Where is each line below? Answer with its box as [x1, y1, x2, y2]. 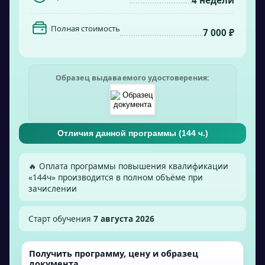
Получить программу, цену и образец [29, 248, 198, 259]
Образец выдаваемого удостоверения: [55, 73, 210, 83]
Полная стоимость [51, 22, 120, 34]
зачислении [28, 183, 77, 194]
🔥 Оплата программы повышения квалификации [28, 160, 228, 172]
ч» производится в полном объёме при [47, 172, 203, 183]
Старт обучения [28, 213, 93, 224]
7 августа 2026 [93, 213, 154, 224]
